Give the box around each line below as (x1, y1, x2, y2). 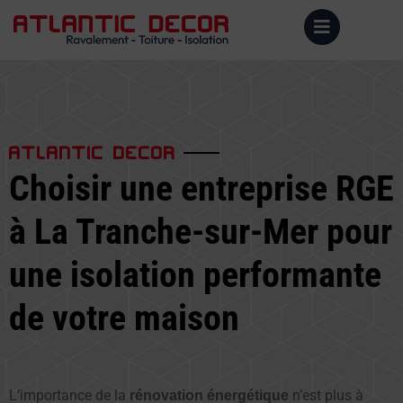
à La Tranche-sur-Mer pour (9, 210, 392, 253)
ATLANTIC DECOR (9, 135, 176, 164)
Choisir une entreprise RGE (9, 167, 394, 210)
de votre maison (9, 297, 239, 339)
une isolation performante (9, 254, 381, 296)
